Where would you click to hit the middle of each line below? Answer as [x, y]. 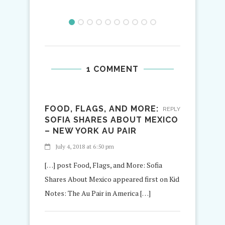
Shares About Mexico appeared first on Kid [112, 179]
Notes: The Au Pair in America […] [98, 193]
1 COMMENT [113, 69]
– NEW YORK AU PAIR [91, 131]
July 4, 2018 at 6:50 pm [85, 147]
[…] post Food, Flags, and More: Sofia [103, 165]
